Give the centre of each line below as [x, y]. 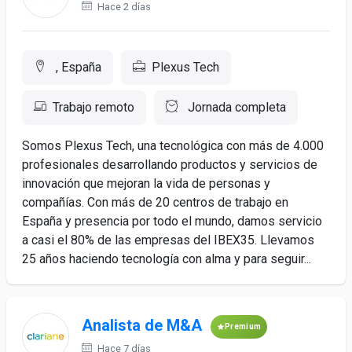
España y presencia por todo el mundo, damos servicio [172, 221]
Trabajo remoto [93, 107]
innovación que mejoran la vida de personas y [146, 183]
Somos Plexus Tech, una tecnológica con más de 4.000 [173, 146]
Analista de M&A [142, 326]
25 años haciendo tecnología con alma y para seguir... [167, 259]
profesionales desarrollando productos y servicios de [170, 165]
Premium [243, 326]
